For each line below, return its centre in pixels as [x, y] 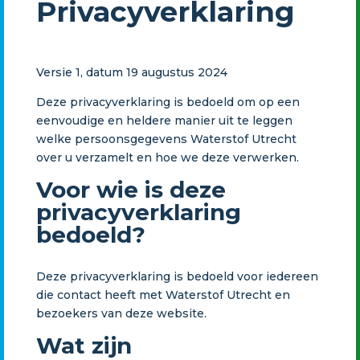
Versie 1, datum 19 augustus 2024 [131, 72]
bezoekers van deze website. [121, 313]
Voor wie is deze [131, 189]
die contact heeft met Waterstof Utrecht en [163, 295]
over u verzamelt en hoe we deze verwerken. [167, 157]
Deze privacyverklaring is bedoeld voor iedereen [177, 276]
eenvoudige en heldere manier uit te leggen [164, 120]
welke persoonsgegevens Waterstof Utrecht [166, 139]
